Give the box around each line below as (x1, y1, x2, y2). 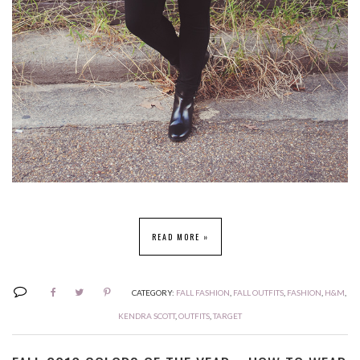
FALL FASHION (176, 288, 230, 298)
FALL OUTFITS (233, 288, 284, 298)
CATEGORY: (132, 288, 176, 298)
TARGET (213, 311, 242, 321)
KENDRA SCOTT (118, 311, 175, 321)
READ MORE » (151, 231, 209, 243)
